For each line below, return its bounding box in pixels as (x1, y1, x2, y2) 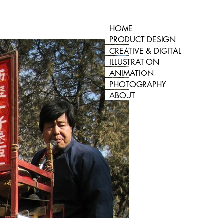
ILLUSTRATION (109, 57, 159, 67)
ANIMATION (109, 68, 154, 78)
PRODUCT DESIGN (109, 35, 176, 45)
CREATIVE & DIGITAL (109, 46, 181, 56)
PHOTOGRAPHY (109, 79, 166, 90)
